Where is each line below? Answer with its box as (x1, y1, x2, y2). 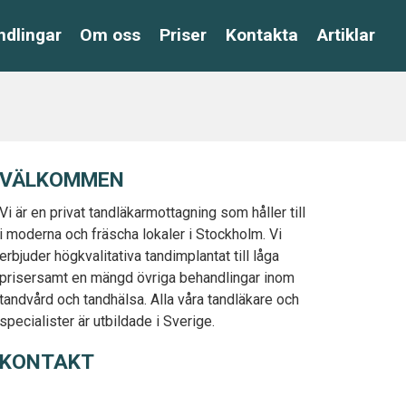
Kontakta (226, 24, 299, 45)
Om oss (80, 24, 141, 45)
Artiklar (316, 24, 375, 45)
